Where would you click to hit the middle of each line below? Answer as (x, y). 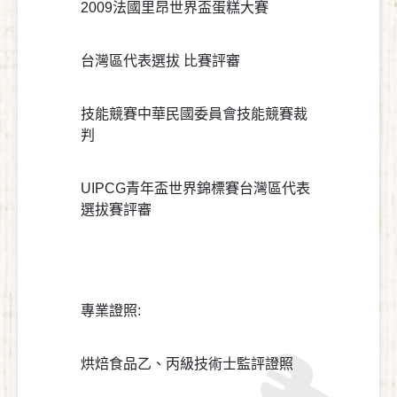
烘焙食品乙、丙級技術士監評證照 (187, 363)
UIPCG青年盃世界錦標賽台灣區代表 (195, 188)
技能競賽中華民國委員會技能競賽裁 (194, 113)
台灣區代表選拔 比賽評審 (160, 60)
